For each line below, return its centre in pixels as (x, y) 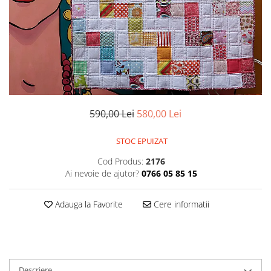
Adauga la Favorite (87, 204)
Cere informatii (180, 204)
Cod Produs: (120, 161)
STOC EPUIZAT (141, 141)
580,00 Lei (159, 113)
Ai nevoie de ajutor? (102, 173)
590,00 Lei (112, 113)
